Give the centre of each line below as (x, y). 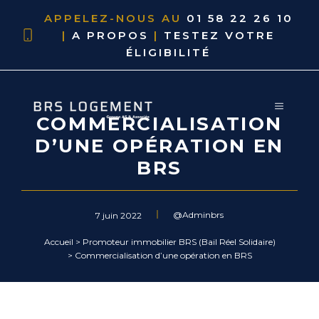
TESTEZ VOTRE (220, 35)
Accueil (58, 242)
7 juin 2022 (119, 215)
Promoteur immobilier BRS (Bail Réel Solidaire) (179, 242)
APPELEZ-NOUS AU (115, 18)
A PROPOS (111, 35)
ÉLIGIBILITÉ (169, 52)
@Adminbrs (198, 214)
